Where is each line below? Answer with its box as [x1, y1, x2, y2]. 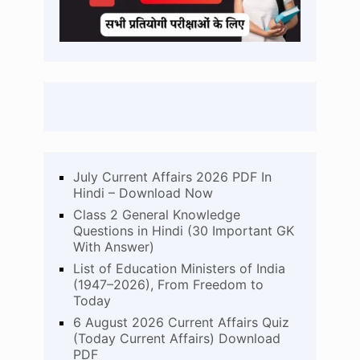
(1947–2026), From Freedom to [72, 276, 264, 292]
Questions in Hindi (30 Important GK [72, 222, 294, 239]
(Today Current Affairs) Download [72, 329, 280, 346]
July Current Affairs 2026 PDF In [72, 168, 272, 185]
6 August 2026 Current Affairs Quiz [72, 313, 289, 330]
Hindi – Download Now [72, 184, 213, 201]
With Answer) [72, 238, 154, 255]
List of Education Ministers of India [72, 260, 285, 276]
